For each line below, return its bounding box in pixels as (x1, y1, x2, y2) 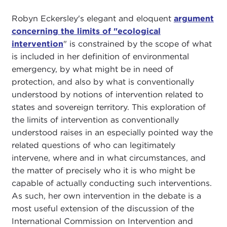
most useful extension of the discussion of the (11, 203, 194, 213)
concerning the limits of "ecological (11, 26, 161, 36)
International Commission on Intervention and (11, 216, 193, 226)
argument (173, 13, 214, 23)
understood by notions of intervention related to (11, 89, 203, 99)
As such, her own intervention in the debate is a (11, 191, 201, 201)
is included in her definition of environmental (11, 51, 189, 61)
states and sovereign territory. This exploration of (11, 102, 206, 112)
